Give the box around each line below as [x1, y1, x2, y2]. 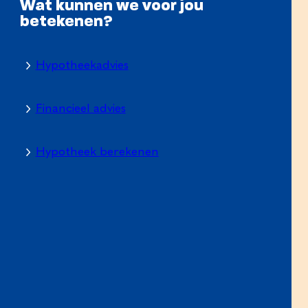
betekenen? [20, 14, 113, 31]
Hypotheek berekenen [35, 145, 159, 158]
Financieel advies [35, 102, 126, 115]
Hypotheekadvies [35, 58, 129, 71]
